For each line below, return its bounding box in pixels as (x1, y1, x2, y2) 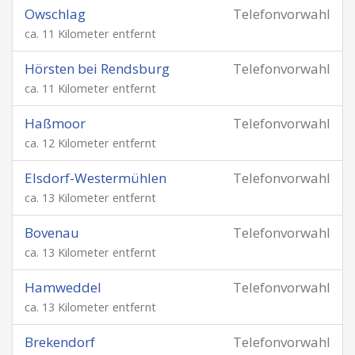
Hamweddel (25, 278, 101, 296)
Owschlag (25, 5, 86, 23)
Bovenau (25, 223, 79, 242)
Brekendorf (25, 333, 95, 351)
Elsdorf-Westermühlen (25, 169, 166, 187)
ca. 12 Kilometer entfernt (25, 136, 156, 151)
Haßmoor (25, 114, 86, 132)
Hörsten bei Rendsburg (25, 59, 170, 78)
